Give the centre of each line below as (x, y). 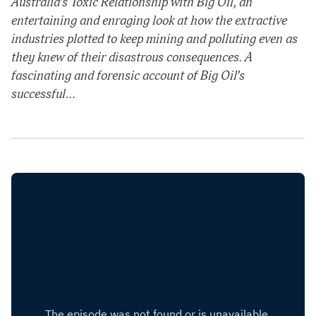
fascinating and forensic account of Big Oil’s (128, 76)
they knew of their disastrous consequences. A (132, 58)
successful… (43, 95)
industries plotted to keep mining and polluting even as (154, 39)
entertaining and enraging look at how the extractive (149, 21)
